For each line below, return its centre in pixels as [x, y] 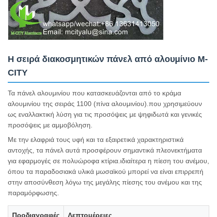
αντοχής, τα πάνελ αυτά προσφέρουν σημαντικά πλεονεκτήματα [105, 150]
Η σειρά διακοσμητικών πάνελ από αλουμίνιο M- [108, 59]
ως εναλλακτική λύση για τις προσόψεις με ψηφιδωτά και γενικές [105, 114]
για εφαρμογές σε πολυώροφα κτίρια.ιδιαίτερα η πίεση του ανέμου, [108, 161]
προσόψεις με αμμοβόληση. [50, 125]
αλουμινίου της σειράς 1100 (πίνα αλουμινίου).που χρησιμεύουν [105, 103]
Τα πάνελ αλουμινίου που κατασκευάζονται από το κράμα [94, 93]
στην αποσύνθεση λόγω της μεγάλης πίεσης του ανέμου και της [105, 182]
